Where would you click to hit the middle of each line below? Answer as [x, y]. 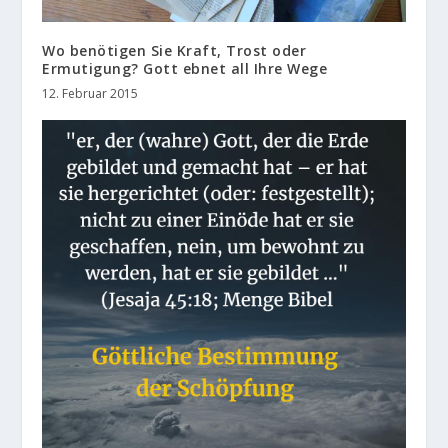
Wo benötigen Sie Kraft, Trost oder [174, 50]
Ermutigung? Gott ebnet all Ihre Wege [185, 68]
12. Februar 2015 [90, 93]
